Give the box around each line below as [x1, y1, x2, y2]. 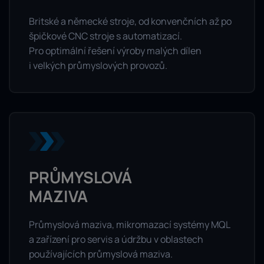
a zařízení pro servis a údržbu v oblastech [29, 233, 203, 246]
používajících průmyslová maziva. [29, 247, 173, 261]
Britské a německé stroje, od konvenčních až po [29, 14, 232, 28]
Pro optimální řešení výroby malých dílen [29, 44, 202, 57]
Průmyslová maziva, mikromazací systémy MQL [29, 218, 230, 232]
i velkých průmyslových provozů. [29, 58, 167, 72]
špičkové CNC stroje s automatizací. [29, 29, 182, 42]
